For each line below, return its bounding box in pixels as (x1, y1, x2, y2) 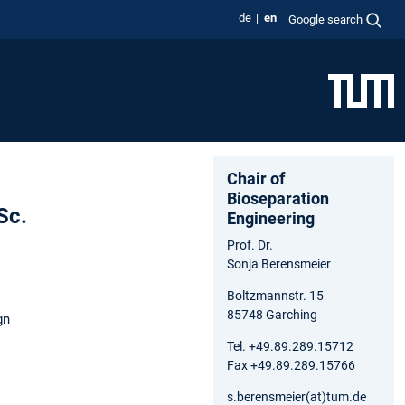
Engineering (227, 208, 315, 228)
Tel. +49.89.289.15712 (227, 338, 353, 353)
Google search (288, 12, 363, 26)
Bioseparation (227, 188, 329, 208)
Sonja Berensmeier (227, 256, 331, 271)
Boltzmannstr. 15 (227, 287, 324, 303)
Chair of (227, 168, 285, 188)
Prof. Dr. (227, 237, 273, 252)
